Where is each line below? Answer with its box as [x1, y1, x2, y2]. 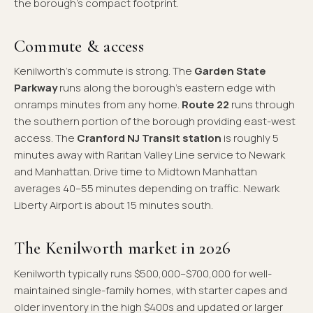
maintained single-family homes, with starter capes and [14, 282, 287, 298]
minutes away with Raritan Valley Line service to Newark [14, 147, 285, 163]
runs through [229, 97, 295, 112]
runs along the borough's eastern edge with [57, 80, 275, 96]
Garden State [194, 64, 266, 79]
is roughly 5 [221, 131, 279, 146]
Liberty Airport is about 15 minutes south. [14, 198, 213, 213]
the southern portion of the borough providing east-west [14, 114, 296, 129]
